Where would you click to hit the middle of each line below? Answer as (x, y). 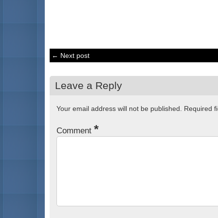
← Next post (70, 55)
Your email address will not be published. (119, 109)
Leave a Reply (88, 85)
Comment (75, 131)
